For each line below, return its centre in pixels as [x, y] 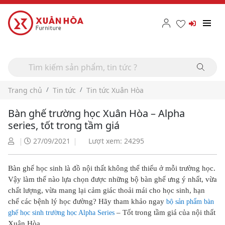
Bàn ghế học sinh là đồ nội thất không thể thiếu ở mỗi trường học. [112, 168]
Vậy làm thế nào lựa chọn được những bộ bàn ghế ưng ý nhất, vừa [113, 179]
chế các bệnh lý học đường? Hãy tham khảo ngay [86, 201]
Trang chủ [25, 90]
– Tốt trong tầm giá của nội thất [165, 212]
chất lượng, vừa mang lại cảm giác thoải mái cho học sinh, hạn [106, 190]
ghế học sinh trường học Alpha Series [61, 213]
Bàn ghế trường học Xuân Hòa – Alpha [96, 113]
